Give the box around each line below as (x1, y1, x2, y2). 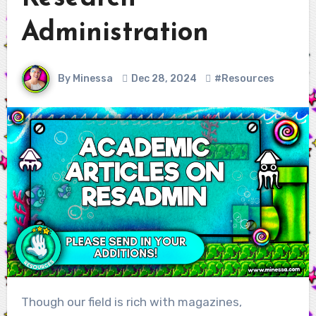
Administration (20, 20, 209, 47)
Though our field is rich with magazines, (20, 295, 29, 310)
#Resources (214, 72, 274, 85)
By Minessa (55, 72, 113, 85)
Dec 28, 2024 (130, 72, 197, 85)
